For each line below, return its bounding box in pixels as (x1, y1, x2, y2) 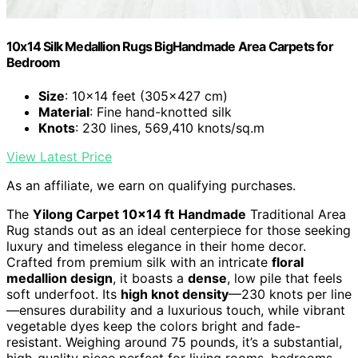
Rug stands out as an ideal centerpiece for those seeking (6, 221, 351, 238)
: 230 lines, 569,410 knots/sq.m (75, 119, 265, 136)
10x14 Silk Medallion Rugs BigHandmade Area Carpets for (6, 38, 333, 55)
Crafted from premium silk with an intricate (6, 253, 272, 270)
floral (272, 253, 304, 270)
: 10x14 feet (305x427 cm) (65, 87, 228, 104)
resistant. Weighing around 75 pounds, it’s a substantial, (6, 333, 342, 350)
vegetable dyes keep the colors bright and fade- (6, 317, 300, 334)
